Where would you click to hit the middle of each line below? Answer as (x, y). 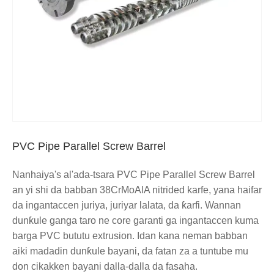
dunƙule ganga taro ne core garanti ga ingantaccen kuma (135, 220)
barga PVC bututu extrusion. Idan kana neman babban (130, 235)
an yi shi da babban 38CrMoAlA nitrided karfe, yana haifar (137, 190)
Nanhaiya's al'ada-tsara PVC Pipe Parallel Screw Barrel (134, 174)
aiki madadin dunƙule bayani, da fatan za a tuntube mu (130, 251)
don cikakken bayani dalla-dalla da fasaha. (105, 266)
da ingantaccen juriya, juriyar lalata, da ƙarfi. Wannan (127, 205)
